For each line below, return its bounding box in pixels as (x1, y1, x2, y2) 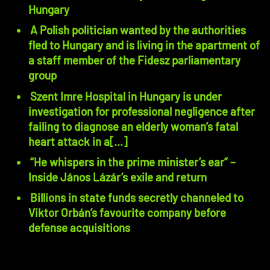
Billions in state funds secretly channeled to (30, 190, 243, 205)
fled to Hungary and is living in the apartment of (28, 38, 260, 52)
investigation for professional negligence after (28, 104, 255, 118)
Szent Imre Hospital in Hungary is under (30, 89, 222, 103)
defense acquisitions (28, 221, 130, 235)
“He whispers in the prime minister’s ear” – (30, 154, 230, 169)
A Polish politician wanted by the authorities (30, 23, 246, 37)
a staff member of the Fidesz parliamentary (28, 53, 240, 67)
